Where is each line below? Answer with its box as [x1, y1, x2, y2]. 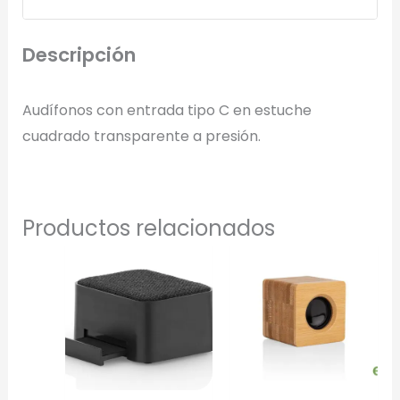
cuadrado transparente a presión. [21, 125, 261, 146]
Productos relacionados [21, 213, 275, 244]
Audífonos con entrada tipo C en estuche [21, 99, 312, 121]
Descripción [21, 40, 136, 69]
